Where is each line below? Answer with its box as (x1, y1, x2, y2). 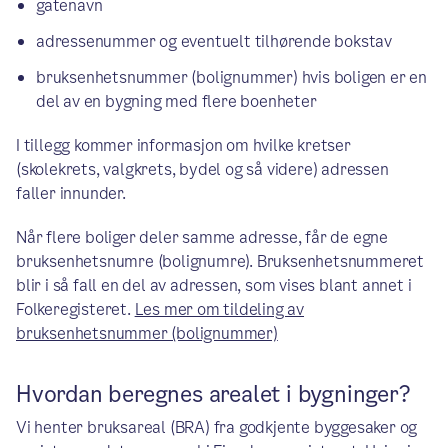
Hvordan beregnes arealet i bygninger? (16, 379, 411, 410)
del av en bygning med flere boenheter (36, 90, 317, 113)
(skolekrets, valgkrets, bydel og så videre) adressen (16, 158, 389, 181)
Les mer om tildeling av (134, 298, 305, 321)
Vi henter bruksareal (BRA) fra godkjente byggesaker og (16, 416, 418, 439)
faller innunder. (16, 182, 126, 205)
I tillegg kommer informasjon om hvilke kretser (16, 134, 351, 157)
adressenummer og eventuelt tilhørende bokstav (36, 30, 392, 53)
